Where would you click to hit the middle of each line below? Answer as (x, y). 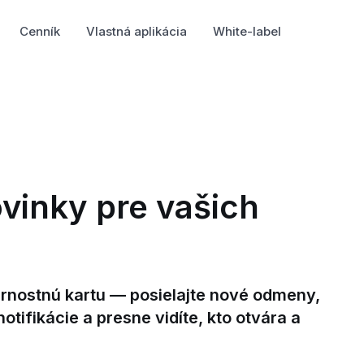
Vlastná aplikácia (137, 31)
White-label (247, 31)
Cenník (40, 31)
